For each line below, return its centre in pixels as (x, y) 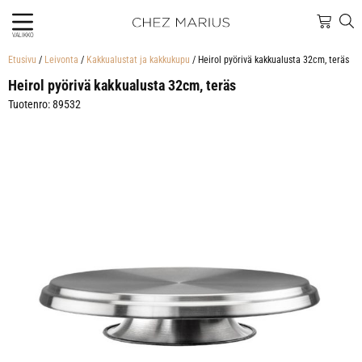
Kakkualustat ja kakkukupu (138, 60)
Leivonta (61, 60)
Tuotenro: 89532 (44, 104)
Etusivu (22, 60)
